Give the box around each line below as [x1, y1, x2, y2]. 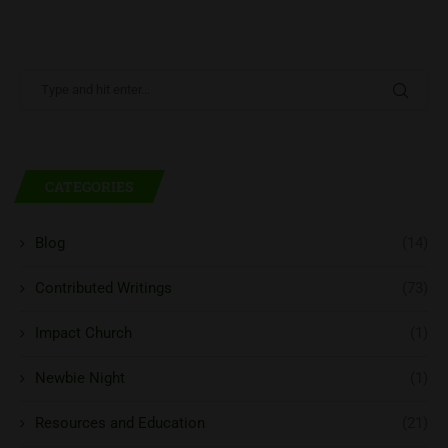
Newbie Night [35, 369, 125, 388]
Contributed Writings [35, 279, 172, 298]
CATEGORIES [45, 177, 134, 197]
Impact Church [35, 324, 132, 343]
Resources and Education [35, 414, 205, 433]
